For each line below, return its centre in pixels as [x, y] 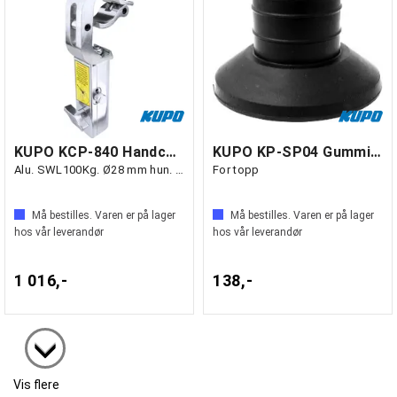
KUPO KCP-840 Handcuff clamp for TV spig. [171, 152]
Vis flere [36, 385]
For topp [236, 170]
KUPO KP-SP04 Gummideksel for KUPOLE [376, 152]
